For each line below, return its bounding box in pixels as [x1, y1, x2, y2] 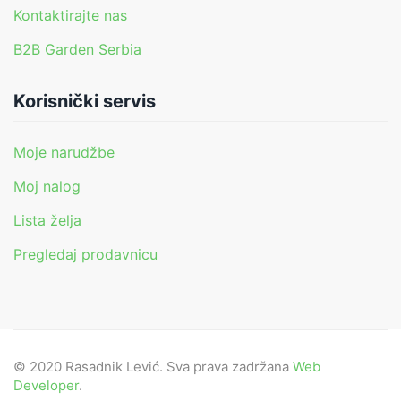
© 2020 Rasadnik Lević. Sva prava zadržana [13, 357, 293, 375]
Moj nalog [13, 176, 81, 195]
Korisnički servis [13, 90, 156, 113]
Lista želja [13, 210, 81, 229]
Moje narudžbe [13, 142, 115, 161]
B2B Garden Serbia [13, 40, 141, 59]
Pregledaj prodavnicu [13, 244, 158, 263]
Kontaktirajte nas [13, 6, 127, 25]
